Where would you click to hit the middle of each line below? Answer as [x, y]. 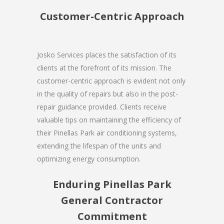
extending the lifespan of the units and [99, 145]
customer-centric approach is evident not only [111, 80]
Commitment [112, 216]
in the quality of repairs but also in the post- [107, 93]
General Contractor [112, 200]
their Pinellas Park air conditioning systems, [107, 132]
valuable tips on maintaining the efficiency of [109, 119]
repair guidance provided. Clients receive [102, 106]
